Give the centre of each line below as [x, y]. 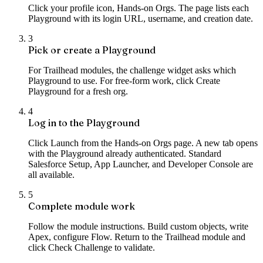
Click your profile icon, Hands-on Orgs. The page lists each [139, 8]
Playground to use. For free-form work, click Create [124, 81]
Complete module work [82, 206]
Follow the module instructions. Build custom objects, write [138, 227]
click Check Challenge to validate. [92, 248]
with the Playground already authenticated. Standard [125, 154]
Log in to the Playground [84, 123]
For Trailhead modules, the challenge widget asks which [132, 70]
